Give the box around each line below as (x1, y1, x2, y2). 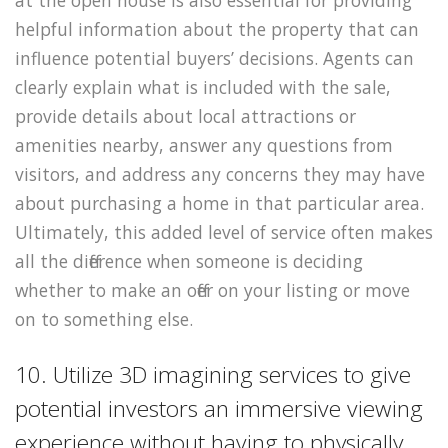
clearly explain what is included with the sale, (15, 74, 391, 99)
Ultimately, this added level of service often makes (15, 219, 433, 244)
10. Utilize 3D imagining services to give (15, 358, 411, 390)
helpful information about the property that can (15, 16, 419, 41)
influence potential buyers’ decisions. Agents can (15, 45, 414, 70)
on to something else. (15, 306, 193, 331)
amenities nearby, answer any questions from (15, 132, 393, 157)
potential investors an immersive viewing (15, 392, 423, 424)
